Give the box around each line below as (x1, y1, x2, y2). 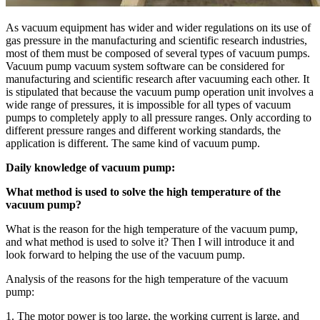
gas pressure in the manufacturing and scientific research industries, (6, 34, 307, 46)
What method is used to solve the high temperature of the (6, 185, 281, 198)
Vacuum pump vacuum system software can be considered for (6, 59, 284, 72)
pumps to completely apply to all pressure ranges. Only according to (6, 111, 311, 124)
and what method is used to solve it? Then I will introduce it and (6, 235, 294, 248)
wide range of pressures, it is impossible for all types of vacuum (6, 98, 291, 111)
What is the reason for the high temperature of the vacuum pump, (6, 222, 298, 235)
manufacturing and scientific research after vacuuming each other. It (6, 72, 309, 85)
